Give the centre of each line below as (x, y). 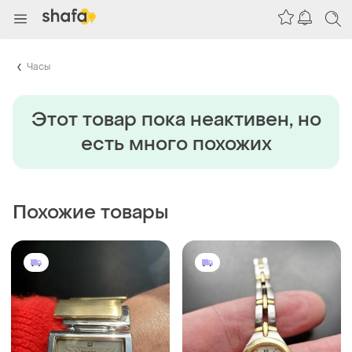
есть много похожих (176, 144)
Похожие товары (91, 212)
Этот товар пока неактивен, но (176, 119)
